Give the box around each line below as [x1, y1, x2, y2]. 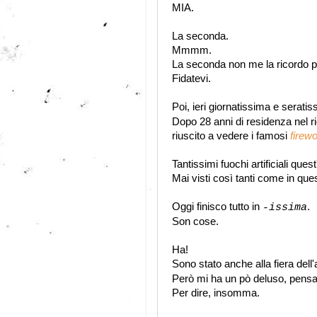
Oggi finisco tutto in [172, 201, 263, 212]
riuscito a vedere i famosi [172, 130, 290, 142]
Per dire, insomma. [172, 287, 260, 299]
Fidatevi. [172, 73, 211, 84]
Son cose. [172, 216, 219, 227]
